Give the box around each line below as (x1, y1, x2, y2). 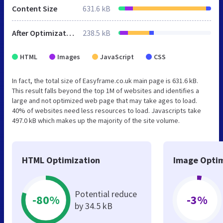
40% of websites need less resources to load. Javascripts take (12, 106, 201, 115)
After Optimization (66, 27, 74, 38)
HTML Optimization (22, 154, 100, 166)
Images (57, 52, 80, 61)
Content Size (12, 3, 57, 13)
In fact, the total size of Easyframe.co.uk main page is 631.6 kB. (12, 76, 198, 85)
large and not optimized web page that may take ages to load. (12, 96, 197, 105)
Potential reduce (75, 188, 137, 200)
